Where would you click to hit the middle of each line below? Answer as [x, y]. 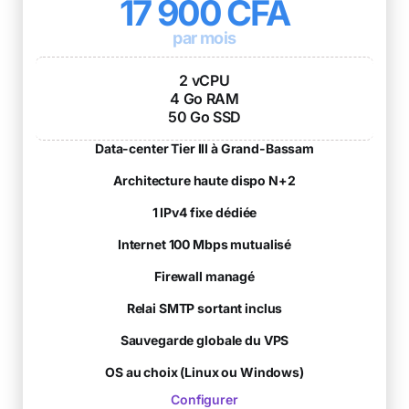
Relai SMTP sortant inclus [204, 308]
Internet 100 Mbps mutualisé [204, 244]
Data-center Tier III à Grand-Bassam [204, 148]
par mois [204, 37]
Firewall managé [204, 276]
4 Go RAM [204, 98]
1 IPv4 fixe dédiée [204, 212]
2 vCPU [204, 80]
